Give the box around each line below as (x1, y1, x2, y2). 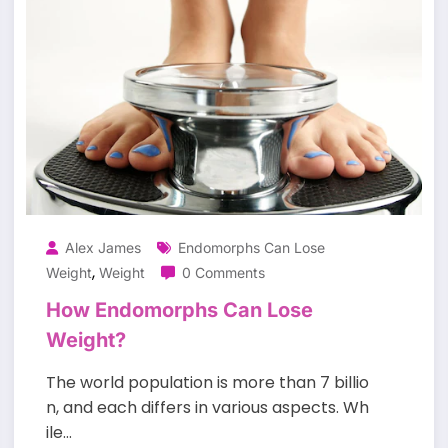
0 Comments (181, 264, 265, 282)
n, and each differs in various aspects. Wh (45, 396, 369, 420)
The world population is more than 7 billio (45, 371, 369, 395)
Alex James (64, 239, 141, 257)
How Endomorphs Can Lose (45, 298, 313, 323)
